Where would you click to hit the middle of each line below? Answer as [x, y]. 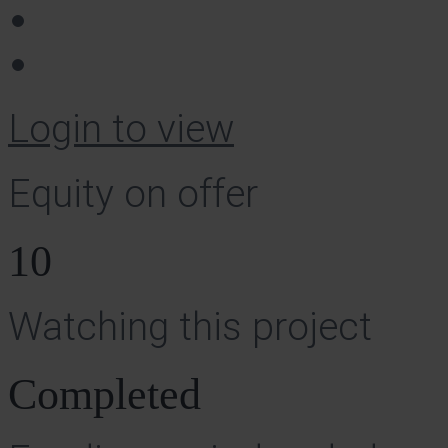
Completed [104, 394]
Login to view [121, 129]
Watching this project [190, 327]
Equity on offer [133, 194]
